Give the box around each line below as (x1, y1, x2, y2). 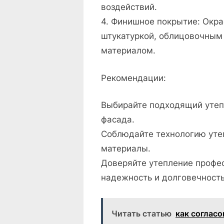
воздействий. (101, 2, 157, 12)
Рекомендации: (101, 72, 166, 83)
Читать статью (111, 208, 171, 218)
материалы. (101, 143, 150, 154)
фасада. (101, 114, 134, 125)
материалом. (101, 45, 155, 56)
